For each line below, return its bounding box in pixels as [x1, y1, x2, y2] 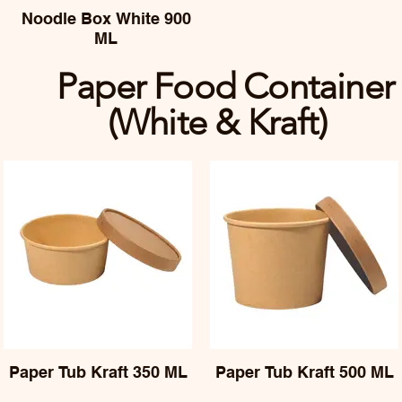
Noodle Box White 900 [21, 9, 191, 28]
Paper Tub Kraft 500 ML [214, 363, 394, 381]
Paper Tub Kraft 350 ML [8, 363, 188, 381]
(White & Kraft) [107, 100, 344, 144]
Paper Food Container [57, 65, 394, 108]
